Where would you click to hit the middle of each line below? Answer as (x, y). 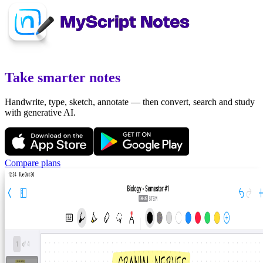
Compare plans (33, 163)
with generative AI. (40, 112)
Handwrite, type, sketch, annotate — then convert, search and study (130, 102)
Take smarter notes (63, 77)
